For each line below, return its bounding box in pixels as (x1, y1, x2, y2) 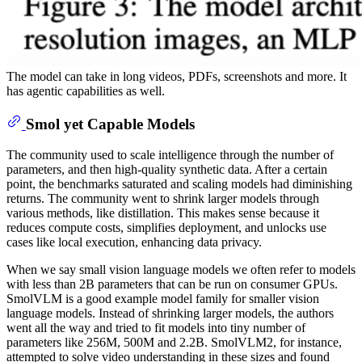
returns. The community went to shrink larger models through (6, 192, 319, 206)
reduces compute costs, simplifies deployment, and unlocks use (6, 221, 326, 235)
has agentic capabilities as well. (6, 83, 165, 98)
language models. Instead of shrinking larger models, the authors (6, 306, 334, 321)
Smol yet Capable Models (25, 115, 195, 133)
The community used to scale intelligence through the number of (6, 148, 334, 162)
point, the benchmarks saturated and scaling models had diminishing (6, 177, 352, 192)
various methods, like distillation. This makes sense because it (6, 206, 319, 221)
